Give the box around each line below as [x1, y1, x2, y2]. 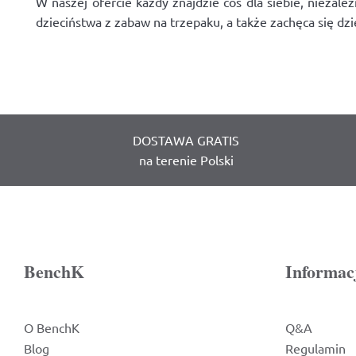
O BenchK [24, 319, 79, 335]
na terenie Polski [138, 152, 234, 168]
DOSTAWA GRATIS [133, 132, 239, 148]
